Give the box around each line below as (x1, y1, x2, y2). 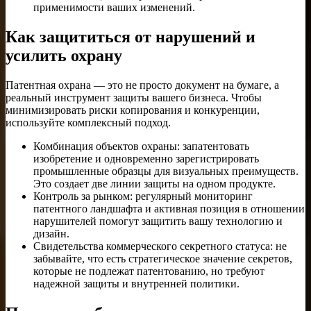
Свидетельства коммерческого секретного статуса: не (33, 240, 287, 253)
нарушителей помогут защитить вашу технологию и (33, 215, 283, 228)
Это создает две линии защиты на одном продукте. (33, 178, 276, 190)
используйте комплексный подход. (6, 117, 171, 129)
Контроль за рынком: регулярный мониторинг (33, 190, 253, 203)
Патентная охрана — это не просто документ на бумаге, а (6, 79, 279, 92)
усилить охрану (6, 47, 122, 65)
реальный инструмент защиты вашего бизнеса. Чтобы (6, 92, 262, 104)
